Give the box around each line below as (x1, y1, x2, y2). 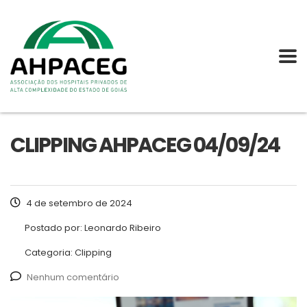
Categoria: (25, 246, 75, 260)
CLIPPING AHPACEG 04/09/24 (10, 131, 280, 160)
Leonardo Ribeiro (84, 221, 161, 235)
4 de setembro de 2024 (24, 197, 132, 210)
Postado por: (25, 221, 84, 235)
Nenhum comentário (27, 271, 119, 284)
